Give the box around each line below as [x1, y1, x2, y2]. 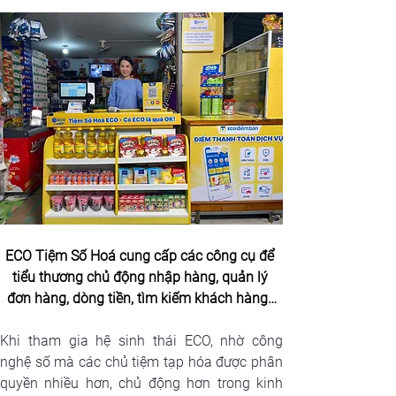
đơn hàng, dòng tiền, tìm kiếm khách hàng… [6, 289, 277, 307]
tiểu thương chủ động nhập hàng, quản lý [11, 268, 271, 286]
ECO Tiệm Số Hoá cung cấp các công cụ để [5, 247, 278, 264]
